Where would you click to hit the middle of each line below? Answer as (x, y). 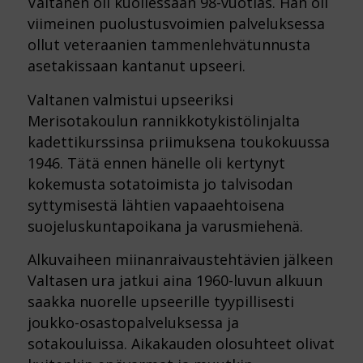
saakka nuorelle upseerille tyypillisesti (160, 301)
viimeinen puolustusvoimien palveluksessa (176, 24)
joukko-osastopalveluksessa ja (133, 322)
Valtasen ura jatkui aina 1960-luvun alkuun (175, 280)
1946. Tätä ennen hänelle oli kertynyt (156, 162)
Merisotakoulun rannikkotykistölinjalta (163, 120)
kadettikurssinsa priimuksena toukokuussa (178, 141)
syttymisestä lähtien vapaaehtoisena (156, 205)
